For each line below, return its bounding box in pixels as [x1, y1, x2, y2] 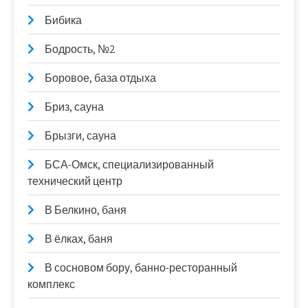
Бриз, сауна [45, 100, 104, 115]
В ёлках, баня [45, 232, 113, 247]
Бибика [45, 13, 82, 28]
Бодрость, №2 [45, 42, 115, 57]
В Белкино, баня [45, 203, 126, 218]
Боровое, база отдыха [45, 71, 156, 86]
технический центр [27, 174, 122, 189]
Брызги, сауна [45, 129, 116, 144]
